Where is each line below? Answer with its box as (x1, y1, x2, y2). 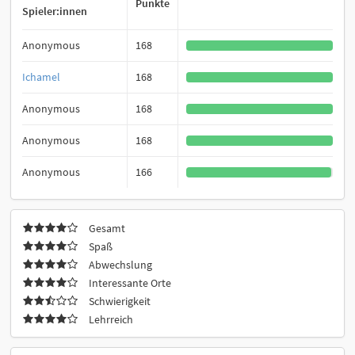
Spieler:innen (22, 4, 87, 19)
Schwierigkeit (89, 294, 151, 309)
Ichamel (22, 70, 60, 85)
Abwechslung (89, 258, 152, 273)
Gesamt (89, 221, 125, 236)
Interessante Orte (89, 276, 171, 291)
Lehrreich (89, 312, 133, 327)
